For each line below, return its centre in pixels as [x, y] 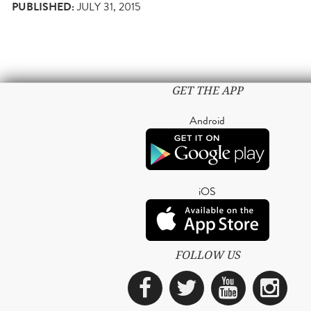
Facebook [193, 288]
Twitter [228, 288]
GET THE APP [207, 91]
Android [207, 121]
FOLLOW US [207, 255]
